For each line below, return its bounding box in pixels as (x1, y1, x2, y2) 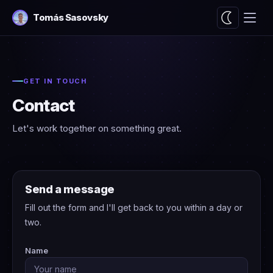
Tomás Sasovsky (33, 12, 108, 23)
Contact (12, 95, 75, 116)
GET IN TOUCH (23, 77, 87, 85)
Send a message (25, 183, 115, 196)
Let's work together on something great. (12, 122, 182, 134)
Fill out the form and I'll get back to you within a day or (25, 202, 243, 213)
